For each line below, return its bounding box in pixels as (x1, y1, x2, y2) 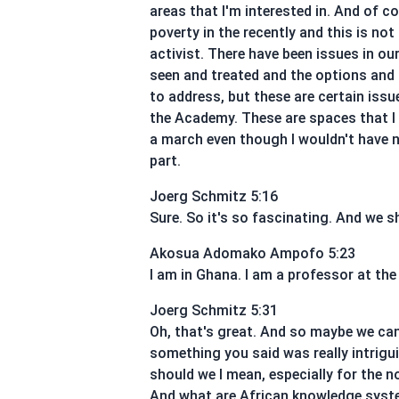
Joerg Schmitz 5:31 (150, 302, 278, 319)
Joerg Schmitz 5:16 (150, 188, 278, 205)
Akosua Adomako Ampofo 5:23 (150, 245, 355, 262)
